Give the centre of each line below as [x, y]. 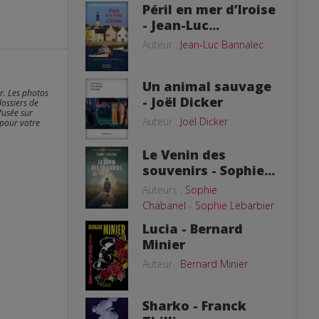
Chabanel [164, 205]
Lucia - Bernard [193, 229]
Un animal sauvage [207, 86]
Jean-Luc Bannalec [222, 44]
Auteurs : [164, 190]
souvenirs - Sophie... [209, 170]
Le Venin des [184, 155]
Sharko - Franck [194, 306]
